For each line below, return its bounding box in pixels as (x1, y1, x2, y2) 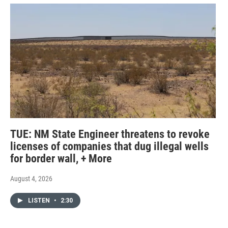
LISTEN (28, 196, 51, 204)
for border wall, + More (10, 152, 112, 165)
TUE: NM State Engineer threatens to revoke (10, 127, 210, 140)
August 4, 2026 (10, 174, 52, 183)
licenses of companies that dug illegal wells (10, 139, 209, 153)
